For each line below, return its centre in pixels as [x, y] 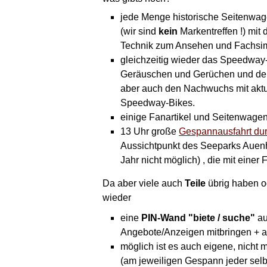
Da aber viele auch [144, 183]
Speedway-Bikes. [158, 103]
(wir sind [139, 31]
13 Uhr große [150, 131]
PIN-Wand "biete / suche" [198, 218]
